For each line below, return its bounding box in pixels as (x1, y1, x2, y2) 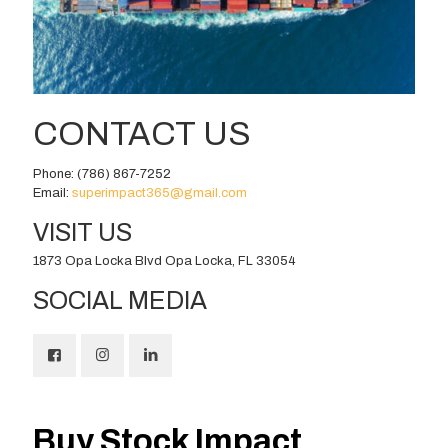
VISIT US (33, 218, 132, 246)
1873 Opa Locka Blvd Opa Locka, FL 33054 (33, 253, 296, 268)
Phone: (33, 166, 77, 181)
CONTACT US (33, 115, 251, 152)
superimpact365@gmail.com (72, 185, 247, 200)
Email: (33, 185, 72, 200)
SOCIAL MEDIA (33, 286, 207, 314)
